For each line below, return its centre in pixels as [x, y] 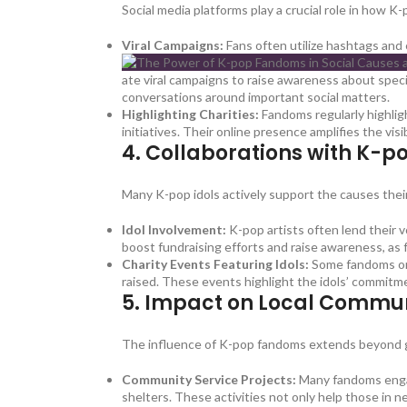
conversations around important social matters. [256, 97]
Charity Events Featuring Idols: [216, 264]
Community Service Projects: [209, 380]
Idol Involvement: [174, 230]
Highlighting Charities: [191, 114]
